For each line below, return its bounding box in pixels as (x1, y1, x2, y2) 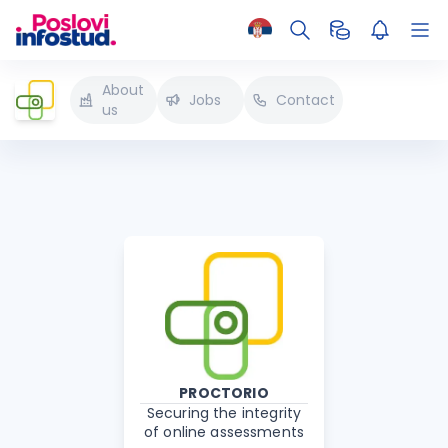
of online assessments (143, 422, 305, 442)
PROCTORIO (179, 383, 269, 403)
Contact (276, 90, 335, 110)
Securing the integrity (146, 403, 302, 423)
